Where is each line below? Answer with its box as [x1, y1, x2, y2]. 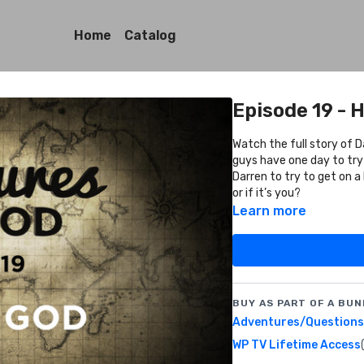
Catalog [123, 28, 176, 43]
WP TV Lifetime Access [232, 338, 361, 352]
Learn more [232, 203, 306, 219]
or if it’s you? [232, 186, 301, 200]
